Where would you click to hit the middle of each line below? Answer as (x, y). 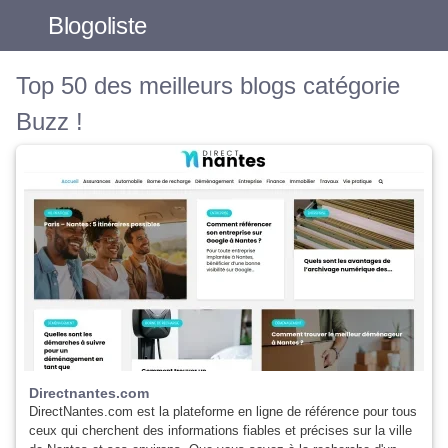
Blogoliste (97, 25)
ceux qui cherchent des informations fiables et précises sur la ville (220, 430)
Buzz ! (49, 121)
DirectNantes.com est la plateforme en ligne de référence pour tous (223, 411)
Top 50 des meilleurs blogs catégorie (208, 85)
